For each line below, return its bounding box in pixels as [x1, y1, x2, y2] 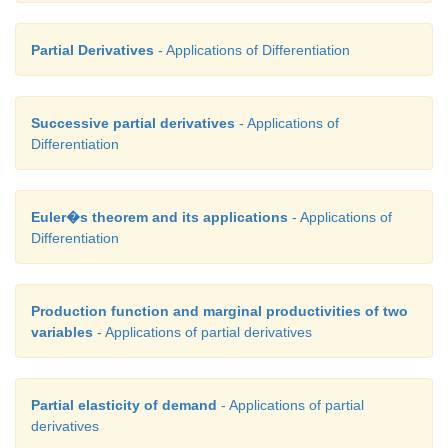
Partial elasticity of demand [31, 396, 217, 413]
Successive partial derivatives [31, 114, 235, 131]
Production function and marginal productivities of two [31, 302, 408, 319]
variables [31, 323, 93, 340]
